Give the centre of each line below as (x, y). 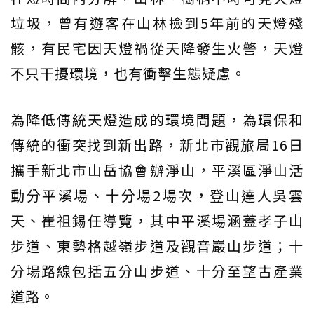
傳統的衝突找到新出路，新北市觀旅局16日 (157, 144)
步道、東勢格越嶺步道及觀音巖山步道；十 (157, 245)
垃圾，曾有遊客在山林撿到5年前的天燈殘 (157, 22)
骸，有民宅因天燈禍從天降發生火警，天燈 (157, 48)
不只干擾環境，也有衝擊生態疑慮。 (128, 73)
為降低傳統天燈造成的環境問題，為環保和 (157, 119)
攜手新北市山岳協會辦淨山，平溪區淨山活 (157, 170)
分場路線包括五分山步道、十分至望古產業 (157, 271)
